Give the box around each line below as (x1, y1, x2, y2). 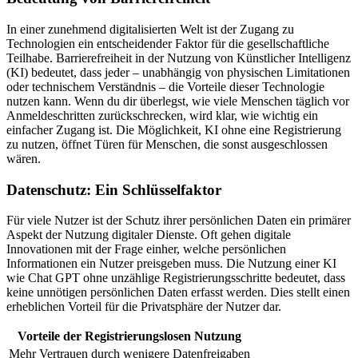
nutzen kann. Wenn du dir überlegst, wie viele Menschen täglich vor (6, 93, 349, 108)
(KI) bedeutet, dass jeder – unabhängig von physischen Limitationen (6, 65, 350, 79)
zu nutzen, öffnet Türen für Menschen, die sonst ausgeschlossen (6, 137, 328, 151)
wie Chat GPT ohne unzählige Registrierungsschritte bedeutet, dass (6, 271, 345, 285)
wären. (6, 151, 41, 165)
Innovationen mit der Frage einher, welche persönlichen (6, 242, 286, 257)
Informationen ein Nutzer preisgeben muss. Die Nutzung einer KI (6, 257, 336, 271)
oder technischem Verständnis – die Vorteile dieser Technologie (6, 79, 324, 93)
